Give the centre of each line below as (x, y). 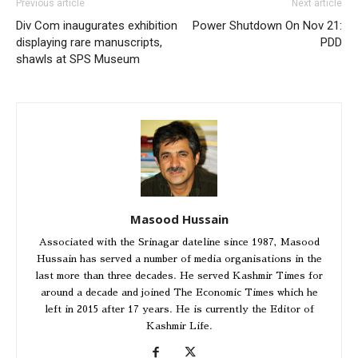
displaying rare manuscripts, (89, 43)
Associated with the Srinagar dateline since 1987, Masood (179, 243)
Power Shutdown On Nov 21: (267, 26)
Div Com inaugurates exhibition (97, 26)
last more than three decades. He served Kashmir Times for (179, 276)
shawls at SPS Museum (78, 60)
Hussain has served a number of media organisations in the (179, 259)
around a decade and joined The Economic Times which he (179, 293)
